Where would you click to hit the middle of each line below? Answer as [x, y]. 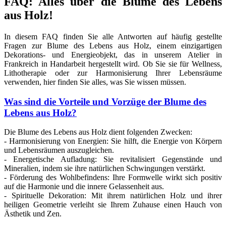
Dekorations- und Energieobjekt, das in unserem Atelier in [113, 54]
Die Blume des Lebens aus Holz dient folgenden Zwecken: [98, 132]
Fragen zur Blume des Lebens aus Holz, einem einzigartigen [113, 45]
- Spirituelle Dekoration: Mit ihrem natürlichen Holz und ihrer [113, 196]
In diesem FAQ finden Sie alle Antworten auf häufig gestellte [113, 36]
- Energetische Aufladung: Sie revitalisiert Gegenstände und [113, 159]
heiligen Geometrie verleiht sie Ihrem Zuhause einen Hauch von [113, 205]
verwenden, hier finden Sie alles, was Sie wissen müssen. [95, 82]
